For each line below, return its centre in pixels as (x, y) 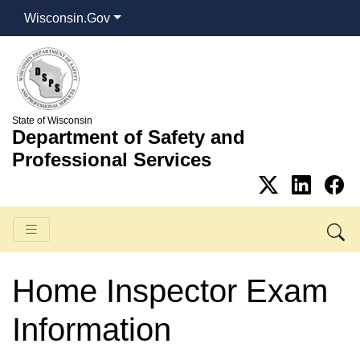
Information (92, 329)
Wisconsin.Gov (67, 18)
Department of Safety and (129, 137)
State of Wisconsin (52, 120)
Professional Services (112, 159)
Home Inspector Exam (170, 290)
